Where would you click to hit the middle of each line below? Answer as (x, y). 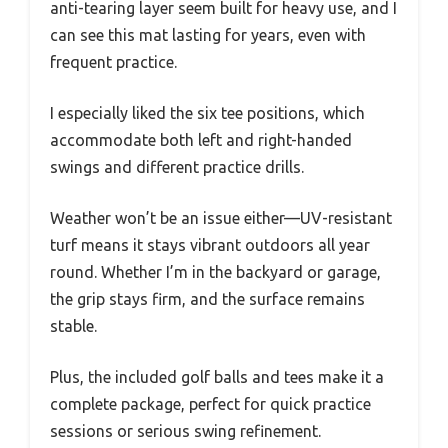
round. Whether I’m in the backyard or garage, (215, 271)
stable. (73, 325)
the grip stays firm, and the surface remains (207, 298)
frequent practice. (113, 61)
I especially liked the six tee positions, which (207, 112)
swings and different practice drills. (177, 166)
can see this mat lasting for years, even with (208, 34)
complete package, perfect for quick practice (210, 403)
